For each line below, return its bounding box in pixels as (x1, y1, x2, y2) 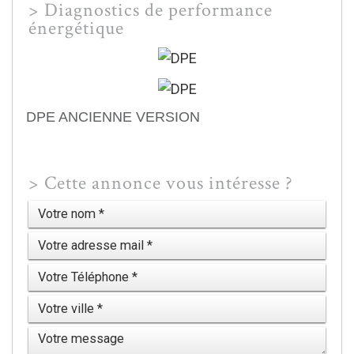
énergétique (28, 17, 124, 41)
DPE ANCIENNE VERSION (26, 108, 200, 125)
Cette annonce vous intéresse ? (44, 171, 293, 195)
